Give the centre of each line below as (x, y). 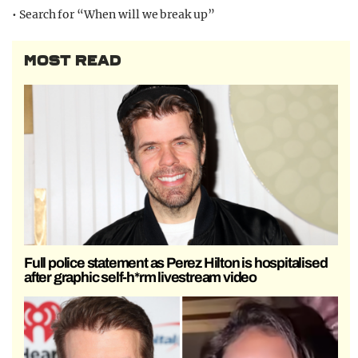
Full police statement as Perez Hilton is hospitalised (176, 263)
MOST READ (73, 61)
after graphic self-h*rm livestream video (141, 277)
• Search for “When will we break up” (113, 15)
